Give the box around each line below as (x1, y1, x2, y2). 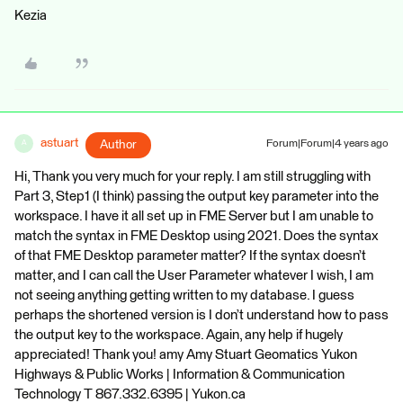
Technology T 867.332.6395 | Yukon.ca (14, 387, 246, 401)
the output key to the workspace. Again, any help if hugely (14, 327, 343, 342)
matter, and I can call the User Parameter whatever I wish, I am (14, 268, 373, 282)
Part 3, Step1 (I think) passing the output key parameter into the (14, 189, 379, 203)
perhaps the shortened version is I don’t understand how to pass (14, 308, 389, 322)
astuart (40, 136, 78, 149)
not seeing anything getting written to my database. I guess (14, 288, 354, 302)
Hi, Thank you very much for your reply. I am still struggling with (14, 169, 371, 184)
